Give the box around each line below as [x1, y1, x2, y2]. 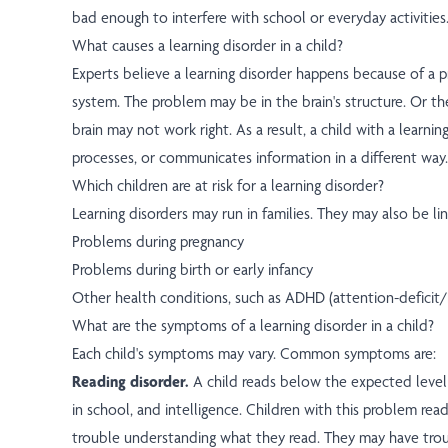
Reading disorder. [72, 372, 189, 392]
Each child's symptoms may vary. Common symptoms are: [72, 344, 436, 364]
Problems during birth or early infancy [72, 260, 313, 280]
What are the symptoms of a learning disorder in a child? [72, 316, 434, 336]
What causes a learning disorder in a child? [72, 36, 343, 56]
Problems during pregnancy [72, 232, 244, 252]
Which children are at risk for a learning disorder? [72, 176, 384, 196]
